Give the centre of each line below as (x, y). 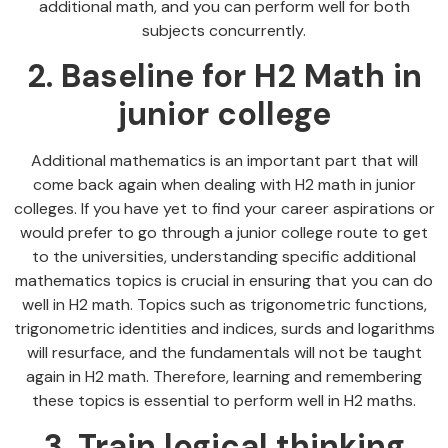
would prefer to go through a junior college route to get (224, 232)
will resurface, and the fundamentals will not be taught (224, 352)
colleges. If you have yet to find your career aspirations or (224, 208)
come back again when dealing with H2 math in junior (224, 184)
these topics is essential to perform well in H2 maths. (224, 400)
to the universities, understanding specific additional (224, 256)
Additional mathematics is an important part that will (224, 160)
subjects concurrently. (224, 30)
